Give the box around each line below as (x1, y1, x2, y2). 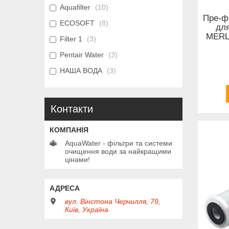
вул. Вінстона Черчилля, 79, (65, 197, 161, 206)
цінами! (65, 155, 90, 164)
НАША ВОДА (60, 66, 102, 75)
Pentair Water (60, 51, 104, 59)
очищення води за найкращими (65, 147, 171, 156)
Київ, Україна (65, 205, 108, 214)
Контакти (51, 103, 93, 115)
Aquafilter (60, 3, 90, 12)
